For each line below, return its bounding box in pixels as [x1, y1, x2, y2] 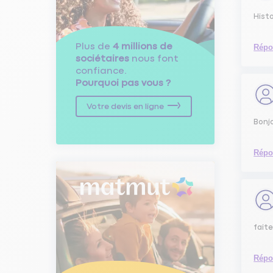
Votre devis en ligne [87, 102, 164, 111]
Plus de [76, 41, 113, 52]
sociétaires [76, 53, 129, 64]
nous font [129, 53, 179, 64]
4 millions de [113, 41, 172, 52]
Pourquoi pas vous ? [76, 77, 171, 88]
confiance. [76, 65, 127, 76]
